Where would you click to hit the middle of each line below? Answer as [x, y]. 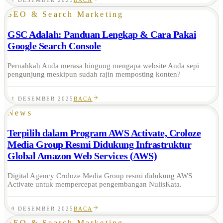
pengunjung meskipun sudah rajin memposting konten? [94, 74]
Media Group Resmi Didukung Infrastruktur [99, 145]
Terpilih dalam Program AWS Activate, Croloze [104, 133]
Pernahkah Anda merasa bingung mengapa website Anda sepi [103, 66]
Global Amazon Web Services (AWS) [82, 156]
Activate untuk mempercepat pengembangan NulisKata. [95, 184]
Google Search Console [54, 46]
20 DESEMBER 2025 [41, 209]
